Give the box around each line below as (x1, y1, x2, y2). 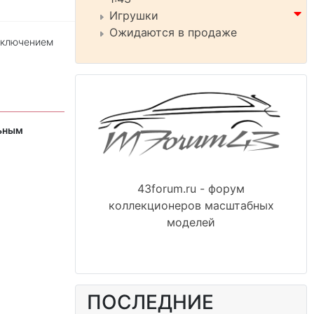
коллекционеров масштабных (108, 198, 274, 213)
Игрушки (109, 8, 158, 22)
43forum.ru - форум (137, 182, 245, 196)
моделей (167, 215, 215, 230)
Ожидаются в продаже (109, 25, 237, 39)
